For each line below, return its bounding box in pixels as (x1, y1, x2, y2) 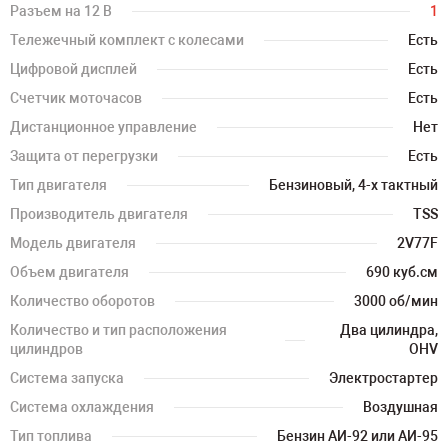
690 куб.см (366, 264, 438, 280)
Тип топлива (10, 428, 92, 444)
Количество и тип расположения (10, 322, 227, 338)
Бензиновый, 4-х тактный (269, 177, 438, 193)
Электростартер (329, 370, 438, 386)
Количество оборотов (10, 293, 155, 309)
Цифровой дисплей (10, 61, 137, 77)
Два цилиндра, (340, 322, 438, 338)
